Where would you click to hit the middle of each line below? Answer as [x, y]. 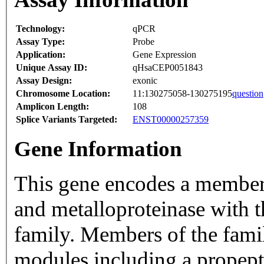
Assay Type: [40, 42]
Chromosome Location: [63, 94]
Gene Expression [164, 55]
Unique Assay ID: [52, 68]
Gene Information [98, 149]
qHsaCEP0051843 [168, 68]
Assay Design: [44, 81]
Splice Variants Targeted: [67, 120]
